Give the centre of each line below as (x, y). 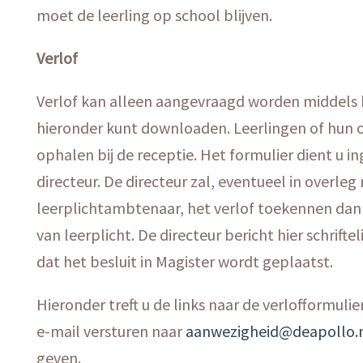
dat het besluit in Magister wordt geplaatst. (185, 261)
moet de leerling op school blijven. (155, 15)
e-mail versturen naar (111, 331)
